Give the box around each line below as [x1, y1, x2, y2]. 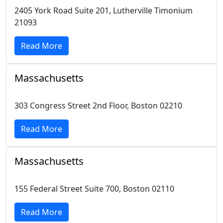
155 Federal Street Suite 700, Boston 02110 [14, 183, 174, 194]
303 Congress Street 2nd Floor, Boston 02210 [14, 100, 182, 111]
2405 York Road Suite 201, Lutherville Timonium [14, 5, 193, 16]
